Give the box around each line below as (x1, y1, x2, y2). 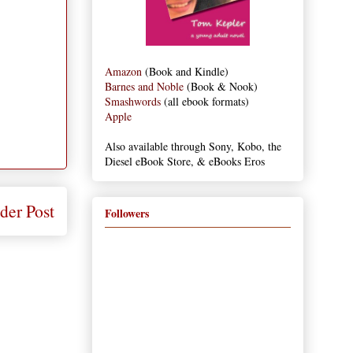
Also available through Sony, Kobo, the (105, 139, 281, 154)
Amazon (105, 64, 142, 80)
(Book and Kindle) (142, 64, 229, 80)
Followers (105, 204, 149, 221)
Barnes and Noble (105, 79, 184, 95)
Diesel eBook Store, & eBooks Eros (105, 154, 265, 169)
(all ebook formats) (161, 94, 249, 110)
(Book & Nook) (184, 79, 258, 95)
